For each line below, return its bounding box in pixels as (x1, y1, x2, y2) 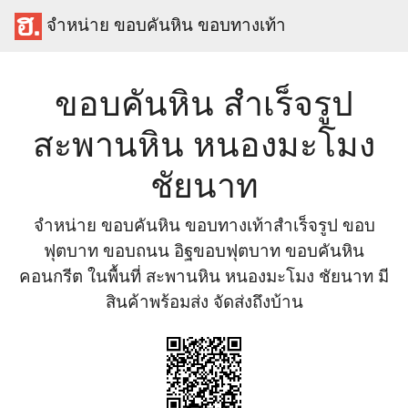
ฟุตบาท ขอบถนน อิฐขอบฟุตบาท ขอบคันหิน (44, 239, 364, 261)
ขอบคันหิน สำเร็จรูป (55, 79, 353, 126)
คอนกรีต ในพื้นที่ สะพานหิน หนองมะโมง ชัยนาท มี (19, 264, 389, 287)
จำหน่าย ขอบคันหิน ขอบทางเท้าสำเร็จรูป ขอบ (33, 213, 375, 236)
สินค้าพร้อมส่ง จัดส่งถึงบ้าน (105, 290, 303, 312)
